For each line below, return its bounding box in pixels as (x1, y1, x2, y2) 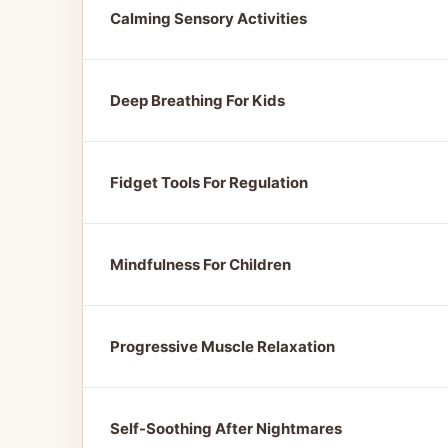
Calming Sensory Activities (110, 9, 307, 28)
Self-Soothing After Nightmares (110, 419, 342, 438)
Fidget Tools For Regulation (110, 173, 308, 192)
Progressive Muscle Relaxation (110, 337, 335, 356)
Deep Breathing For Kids (110, 91, 285, 110)
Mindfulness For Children (110, 255, 291, 274)
